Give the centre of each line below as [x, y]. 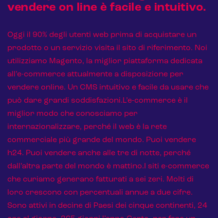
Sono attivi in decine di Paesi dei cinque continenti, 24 [107, 206]
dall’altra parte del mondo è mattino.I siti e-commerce [108, 166]
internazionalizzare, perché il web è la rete [87, 127]
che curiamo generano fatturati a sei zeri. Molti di [100, 179]
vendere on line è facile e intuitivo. [107, 8]
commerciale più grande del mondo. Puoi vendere [102, 140]
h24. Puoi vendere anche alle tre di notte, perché [99, 153]
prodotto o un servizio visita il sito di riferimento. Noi [107, 48]
